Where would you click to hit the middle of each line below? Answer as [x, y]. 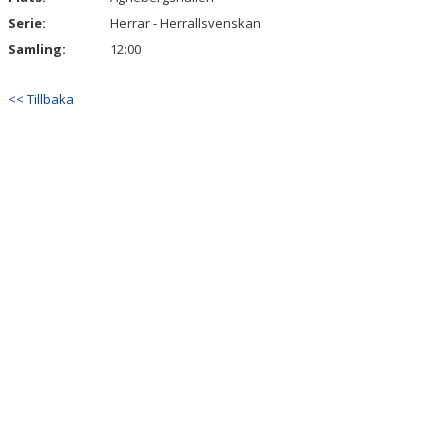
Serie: [27, 23]
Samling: [37, 49]
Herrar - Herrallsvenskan [185, 23]
